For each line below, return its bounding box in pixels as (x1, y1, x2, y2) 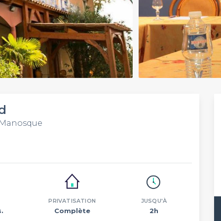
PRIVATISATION (48, 197, 96, 204)
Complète (54, 207, 90, 215)
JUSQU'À (141, 197, 167, 204)
